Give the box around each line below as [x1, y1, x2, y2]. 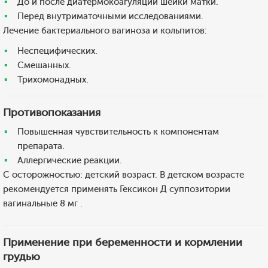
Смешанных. [17, 60, 71, 71]
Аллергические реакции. [17, 155, 122, 166]
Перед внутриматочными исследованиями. [17, 11, 203, 22]
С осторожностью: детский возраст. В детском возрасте [3, 169, 244, 180]
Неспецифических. [17, 45, 98, 56]
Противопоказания [3, 106, 100, 119]
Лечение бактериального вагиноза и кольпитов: [3, 25, 207, 36]
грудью [3, 250, 40, 263]
